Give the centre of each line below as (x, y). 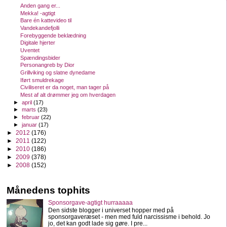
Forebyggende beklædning (53, 35)
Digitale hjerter (38, 43)
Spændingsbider (41, 58)
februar (32, 117)
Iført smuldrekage (42, 80)
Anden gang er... (41, 6)
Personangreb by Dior (48, 65)
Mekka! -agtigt (38, 13)
